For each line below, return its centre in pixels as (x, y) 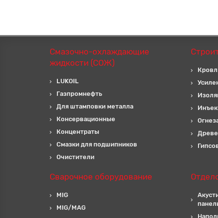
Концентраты (78, 132)
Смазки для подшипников (97, 144)
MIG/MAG (71, 208)
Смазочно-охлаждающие (100, 52)
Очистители (75, 157)
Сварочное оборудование (101, 177)
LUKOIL (68, 81)
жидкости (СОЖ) (82, 63)
